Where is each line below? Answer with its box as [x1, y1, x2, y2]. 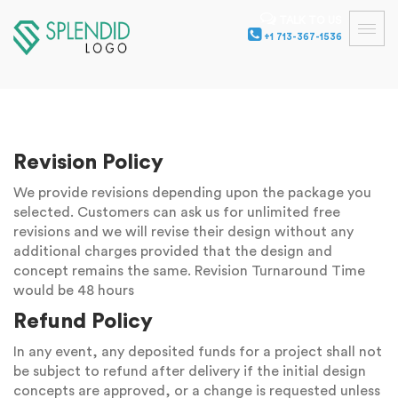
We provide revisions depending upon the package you [13, 186, 371, 200]
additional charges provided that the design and [13, 244, 332, 259]
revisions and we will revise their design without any [13, 225, 354, 239]
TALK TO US [328, 15, 342, 26]
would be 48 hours [13, 283, 134, 298]
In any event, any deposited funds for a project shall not [13, 345, 382, 359]
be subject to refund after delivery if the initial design [13, 364, 366, 378]
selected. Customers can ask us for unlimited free [13, 205, 340, 219]
